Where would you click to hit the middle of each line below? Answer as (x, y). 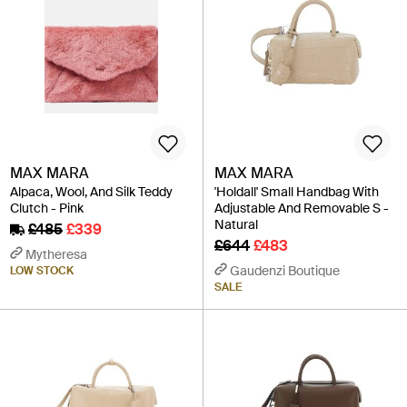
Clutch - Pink (47, 208)
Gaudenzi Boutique (285, 271)
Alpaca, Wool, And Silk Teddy (91, 192)
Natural (236, 225)
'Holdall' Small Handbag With (297, 192)
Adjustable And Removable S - (302, 208)
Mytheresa (56, 255)
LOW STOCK (42, 271)
